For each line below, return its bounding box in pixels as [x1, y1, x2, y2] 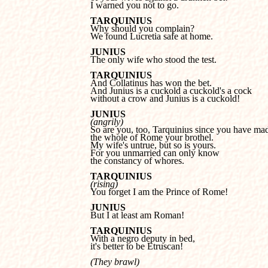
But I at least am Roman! [90, 210, 184, 220]
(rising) [90, 179, 118, 189]
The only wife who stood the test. [90, 54, 217, 65]
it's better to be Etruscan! [90, 241, 183, 251]
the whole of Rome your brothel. [90, 132, 214, 142]
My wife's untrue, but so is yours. [90, 140, 216, 150]
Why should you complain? [90, 23, 194, 33]
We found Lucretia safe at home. [90, 31, 213, 41]
